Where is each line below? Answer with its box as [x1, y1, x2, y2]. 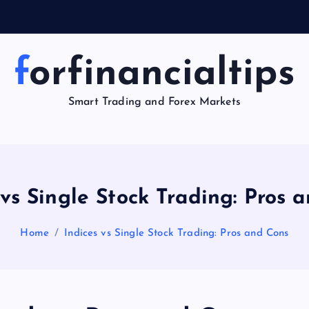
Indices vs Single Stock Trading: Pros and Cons [64, 228, 289, 239]
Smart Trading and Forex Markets [68, 97, 241, 108]
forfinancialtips [29, 56, 295, 94]
